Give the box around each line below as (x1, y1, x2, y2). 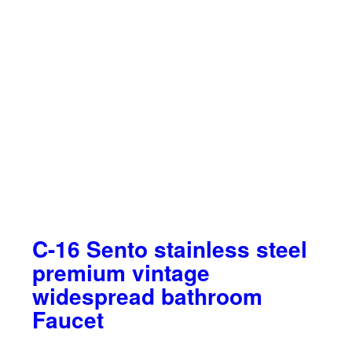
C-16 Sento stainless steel (31, 233, 307, 266)
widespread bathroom (31, 280, 262, 313)
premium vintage (31, 256, 210, 289)
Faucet (31, 303, 104, 336)
